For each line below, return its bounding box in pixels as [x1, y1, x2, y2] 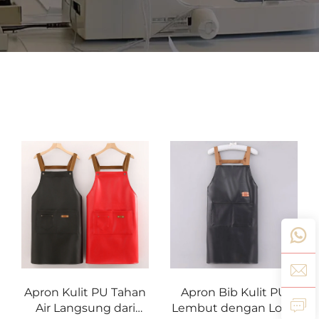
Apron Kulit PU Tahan [24, 286, 146, 300]
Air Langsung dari [35, 301, 135, 315]
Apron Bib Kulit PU [181, 286, 287, 300]
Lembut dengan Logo [171, 301, 297, 315]
